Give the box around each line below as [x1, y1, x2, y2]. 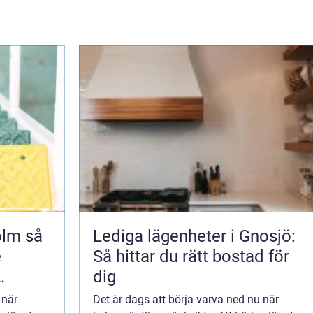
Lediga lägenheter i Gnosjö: [93, 226, 296, 246]
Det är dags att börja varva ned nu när [93, 292, 279, 306]
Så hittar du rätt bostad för [93, 246, 289, 266]
